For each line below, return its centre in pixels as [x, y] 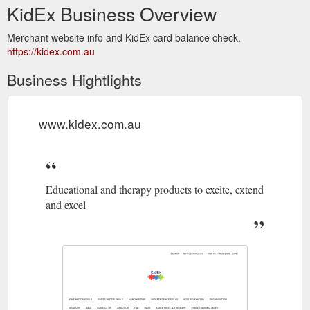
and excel [66, 204]
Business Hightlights [74, 79]
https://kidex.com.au [51, 51]
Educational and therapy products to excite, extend [155, 189]
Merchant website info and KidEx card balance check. [124, 37]
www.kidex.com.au [90, 123]
